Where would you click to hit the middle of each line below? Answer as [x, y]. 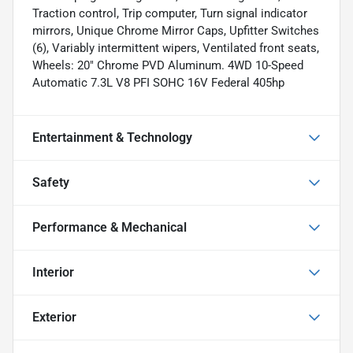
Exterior [54, 317]
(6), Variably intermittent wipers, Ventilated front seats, [176, 48]
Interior [53, 272]
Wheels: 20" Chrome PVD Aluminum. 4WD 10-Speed [168, 65]
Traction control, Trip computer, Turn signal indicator [170, 13]
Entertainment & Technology [112, 137]
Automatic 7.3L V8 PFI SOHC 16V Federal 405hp [158, 82]
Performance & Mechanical [110, 227]
